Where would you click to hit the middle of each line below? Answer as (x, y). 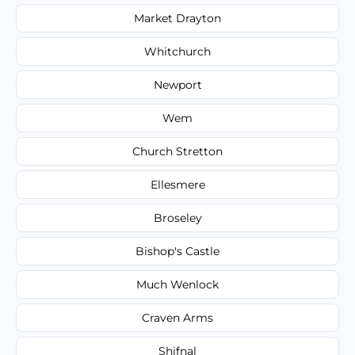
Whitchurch (177, 51)
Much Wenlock (177, 284)
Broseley (177, 218)
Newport (177, 84)
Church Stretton (177, 151)
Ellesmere (177, 184)
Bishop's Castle (177, 251)
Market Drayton (177, 18)
